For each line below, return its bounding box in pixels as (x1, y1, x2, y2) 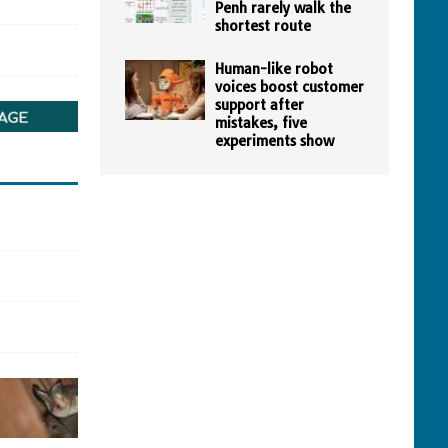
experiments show (214, 132, 334, 150)
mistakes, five (214, 114, 307, 132)
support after (214, 96, 304, 114)
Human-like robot (214, 60, 333, 78)
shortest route (214, 17, 311, 35)
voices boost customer (214, 78, 364, 96)
